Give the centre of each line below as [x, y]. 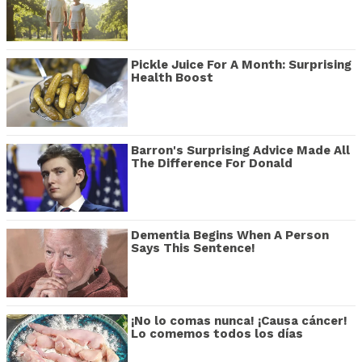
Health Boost [172, 78]
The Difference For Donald [212, 163]
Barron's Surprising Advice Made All [240, 150]
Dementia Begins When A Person [230, 236]
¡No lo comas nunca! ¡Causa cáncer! [239, 320]
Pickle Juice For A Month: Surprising [241, 65]
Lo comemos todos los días [217, 333]
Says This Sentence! [193, 248]
